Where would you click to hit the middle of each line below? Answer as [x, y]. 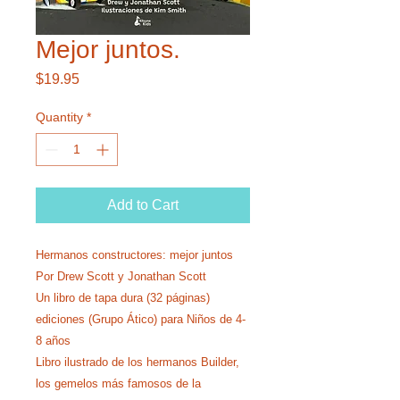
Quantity [59, 117]
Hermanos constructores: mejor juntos [134, 254]
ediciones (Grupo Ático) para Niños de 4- [141, 319]
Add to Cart [143, 204]
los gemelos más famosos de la [118, 383]
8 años [53, 340]
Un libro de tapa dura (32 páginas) [123, 297]
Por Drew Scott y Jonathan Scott [121, 276]
